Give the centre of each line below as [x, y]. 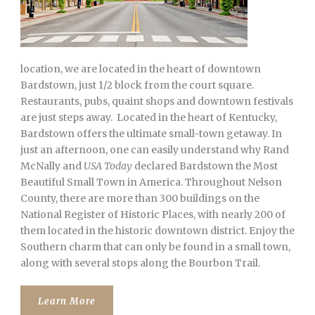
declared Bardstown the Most [205, 166]
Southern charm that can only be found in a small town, [155, 246]
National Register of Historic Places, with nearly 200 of [153, 214]
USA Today [108, 166]
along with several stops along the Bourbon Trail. [140, 263]
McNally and [52, 166]
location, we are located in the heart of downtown [141, 69]
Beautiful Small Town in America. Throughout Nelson [151, 182]
